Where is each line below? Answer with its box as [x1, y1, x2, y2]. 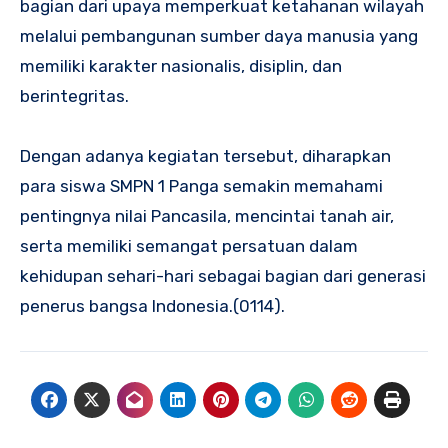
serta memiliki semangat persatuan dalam [20, 236, 358, 257]
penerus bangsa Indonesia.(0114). [20, 296, 285, 317]
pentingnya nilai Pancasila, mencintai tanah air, [20, 206, 394, 227]
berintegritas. [20, 86, 129, 107]
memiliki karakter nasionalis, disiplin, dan [20, 56, 342, 77]
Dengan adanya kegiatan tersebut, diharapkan [20, 146, 391, 167]
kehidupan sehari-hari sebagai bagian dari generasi [20, 266, 426, 287]
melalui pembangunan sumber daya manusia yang [20, 26, 418, 47]
